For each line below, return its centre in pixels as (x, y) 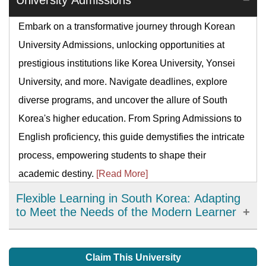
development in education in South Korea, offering (123, 257)
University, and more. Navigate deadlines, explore (123, 82)
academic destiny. (57, 174)
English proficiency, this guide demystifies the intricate (132, 137)
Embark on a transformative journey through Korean (127, 26)
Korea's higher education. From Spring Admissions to (130, 118)
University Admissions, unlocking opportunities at (121, 45)
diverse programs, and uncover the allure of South (123, 100)
